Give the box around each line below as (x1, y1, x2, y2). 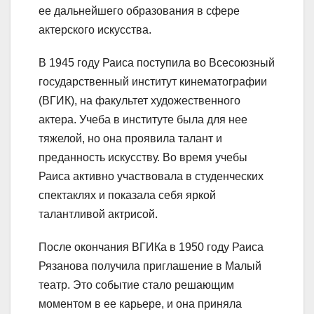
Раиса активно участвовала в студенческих (39, 170, 264, 183)
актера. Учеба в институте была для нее (39, 114, 247, 126)
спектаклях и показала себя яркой (39, 189, 216, 202)
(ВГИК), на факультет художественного (39, 95, 240, 107)
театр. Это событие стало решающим (39, 279, 234, 292)
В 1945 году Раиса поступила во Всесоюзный (39, 57, 275, 69)
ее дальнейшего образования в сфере (39, 5, 240, 18)
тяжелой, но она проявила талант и (39, 132, 222, 145)
